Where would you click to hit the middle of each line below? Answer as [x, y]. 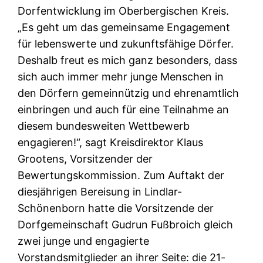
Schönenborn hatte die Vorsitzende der [116, 208]
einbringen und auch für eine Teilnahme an [124, 110]
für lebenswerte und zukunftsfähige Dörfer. [126, 44]
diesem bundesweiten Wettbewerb [104, 126]
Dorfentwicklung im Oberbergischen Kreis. [124, 11]
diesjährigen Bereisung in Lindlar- [100, 192]
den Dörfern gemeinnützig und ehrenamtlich [129, 93]
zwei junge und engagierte [84, 241]
